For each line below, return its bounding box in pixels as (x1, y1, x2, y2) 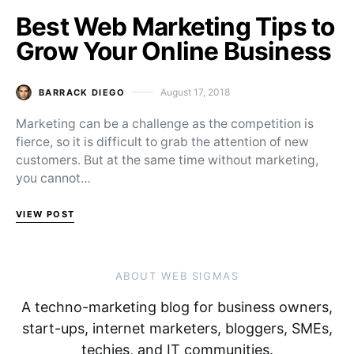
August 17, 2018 (160, 85, 230, 98)
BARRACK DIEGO (39, 86, 125, 98)
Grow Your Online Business (16, 35, 332, 66)
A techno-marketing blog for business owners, (21, 298, 333, 315)
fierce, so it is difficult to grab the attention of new (16, 134, 309, 149)
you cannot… (16, 170, 91, 186)
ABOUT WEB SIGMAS (115, 269, 239, 282)
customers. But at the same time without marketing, (16, 152, 318, 168)
